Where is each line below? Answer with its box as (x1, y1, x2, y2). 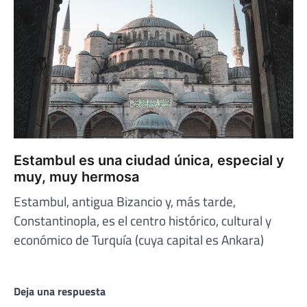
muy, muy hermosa (14, 169, 139, 186)
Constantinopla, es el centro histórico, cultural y (14, 210, 271, 231)
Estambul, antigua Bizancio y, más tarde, (14, 191, 236, 212)
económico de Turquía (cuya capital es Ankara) (14, 230, 264, 250)
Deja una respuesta (14, 282, 106, 299)
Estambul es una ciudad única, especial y (14, 152, 284, 169)
